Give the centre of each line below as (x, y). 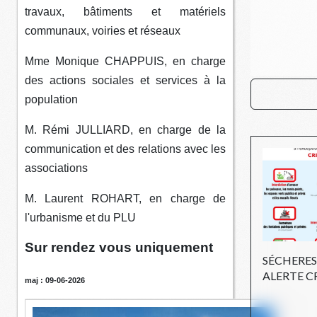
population (51, 100)
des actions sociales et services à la (125, 81)
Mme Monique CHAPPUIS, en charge (125, 62)
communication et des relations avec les (125, 149)
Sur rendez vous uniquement (119, 248)
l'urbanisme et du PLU (80, 218)
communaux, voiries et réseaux (103, 31)
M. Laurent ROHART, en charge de (125, 199)
